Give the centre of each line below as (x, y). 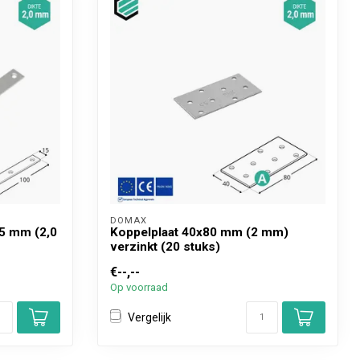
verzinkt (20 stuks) (165, 247)
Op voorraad (139, 287)
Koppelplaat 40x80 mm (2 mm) (199, 232)
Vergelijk (149, 317)
